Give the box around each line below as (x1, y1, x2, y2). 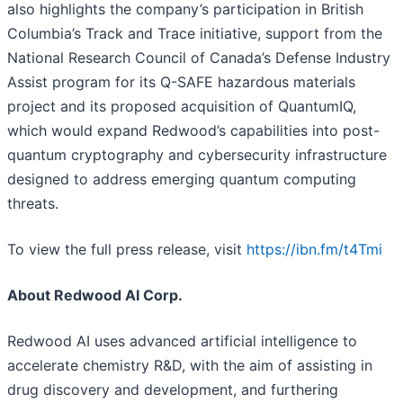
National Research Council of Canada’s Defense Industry (7, 49, 390, 67)
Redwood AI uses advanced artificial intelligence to (7, 332, 357, 351)
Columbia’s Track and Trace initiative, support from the (7, 24, 382, 43)
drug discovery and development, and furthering (7, 381, 338, 399)
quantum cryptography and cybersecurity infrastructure (7, 146, 387, 165)
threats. (7, 194, 58, 213)
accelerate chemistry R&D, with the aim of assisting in (7, 356, 372, 375)
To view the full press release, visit (7, 240, 246, 259)
